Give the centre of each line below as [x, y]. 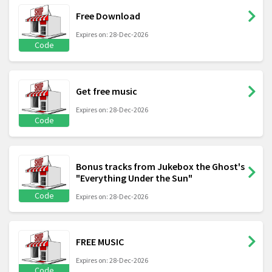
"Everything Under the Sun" [134, 178]
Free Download [108, 16]
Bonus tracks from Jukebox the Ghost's [160, 166]
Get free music [107, 91]
